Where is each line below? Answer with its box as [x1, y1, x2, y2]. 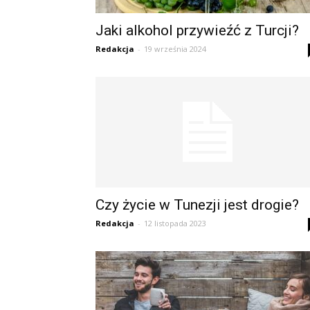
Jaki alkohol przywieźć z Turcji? [95, 22, 299, 39]
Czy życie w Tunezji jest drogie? [95, 197, 299, 213]
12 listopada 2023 [144, 218, 206, 228]
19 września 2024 [144, 44, 206, 54]
